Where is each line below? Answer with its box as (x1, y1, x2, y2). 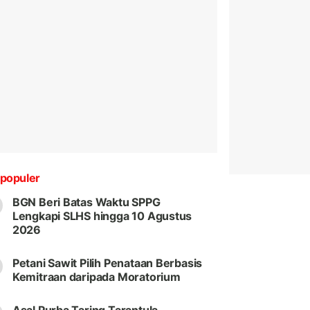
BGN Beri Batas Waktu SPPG (12, 195, 161, 210)
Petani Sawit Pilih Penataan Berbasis (12, 256, 203, 271)
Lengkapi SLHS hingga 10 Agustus (12, 209, 192, 224)
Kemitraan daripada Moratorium (12, 270, 181, 284)
